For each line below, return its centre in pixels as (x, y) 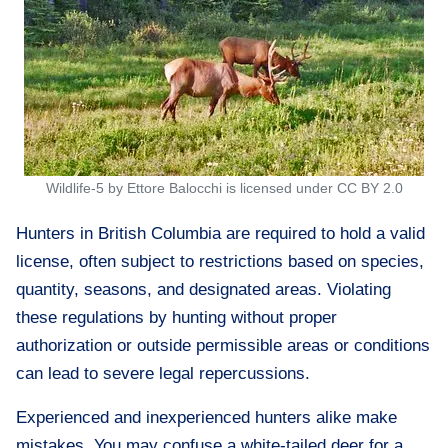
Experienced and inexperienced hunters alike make (206, 417)
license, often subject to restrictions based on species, (220, 261)
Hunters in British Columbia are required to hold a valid (220, 233)
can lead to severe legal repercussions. (163, 373)
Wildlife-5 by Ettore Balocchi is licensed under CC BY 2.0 (224, 188)
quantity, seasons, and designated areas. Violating (203, 289)
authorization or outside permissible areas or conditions (223, 345)
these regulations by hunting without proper (176, 317)
